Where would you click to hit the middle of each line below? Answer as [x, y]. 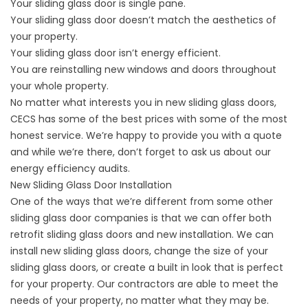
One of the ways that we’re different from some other [142, 202]
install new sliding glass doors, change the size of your [139, 251]
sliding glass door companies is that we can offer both [141, 218]
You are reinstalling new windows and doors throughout [143, 70]
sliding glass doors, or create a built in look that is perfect [147, 268]
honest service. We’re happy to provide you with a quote [146, 136]
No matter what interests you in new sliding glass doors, [143, 103]
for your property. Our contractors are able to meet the [144, 284]
